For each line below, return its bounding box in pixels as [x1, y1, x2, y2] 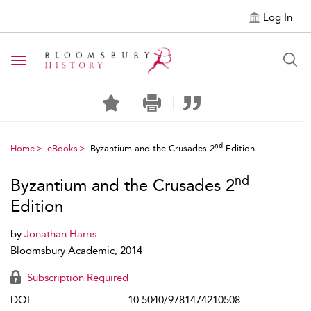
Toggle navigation [18, 55, 108, 68]
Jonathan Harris [24, 228, 96, 240]
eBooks [47, 143, 78, 153]
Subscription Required [24, 271, 128, 284]
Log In [263, 11, 292, 24]
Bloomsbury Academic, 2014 [10, 244, 142, 257]
